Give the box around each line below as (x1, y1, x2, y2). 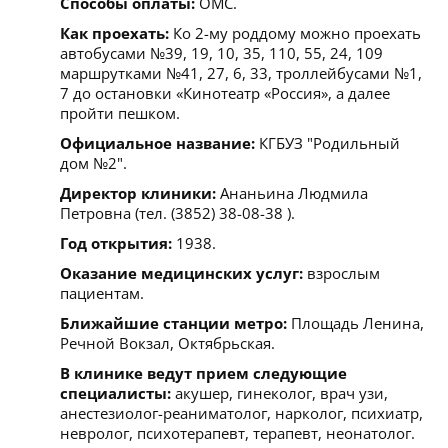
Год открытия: (60, 232, 172, 253)
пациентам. (60, 282, 144, 303)
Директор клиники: (60, 182, 216, 203)
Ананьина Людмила (216, 182, 368, 203)
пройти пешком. (60, 102, 180, 123)
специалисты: (60, 382, 171, 403)
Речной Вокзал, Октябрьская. (60, 332, 275, 353)
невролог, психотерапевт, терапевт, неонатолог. (60, 422, 415, 443)
